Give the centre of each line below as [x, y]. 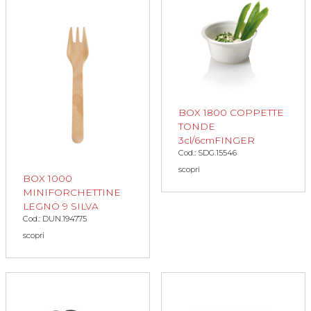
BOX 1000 [48, 178]
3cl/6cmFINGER [217, 140]
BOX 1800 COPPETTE [231, 112]
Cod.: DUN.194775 [55, 218]
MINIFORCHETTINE [72, 192]
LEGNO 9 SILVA [61, 206]
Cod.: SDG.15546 [208, 152]
